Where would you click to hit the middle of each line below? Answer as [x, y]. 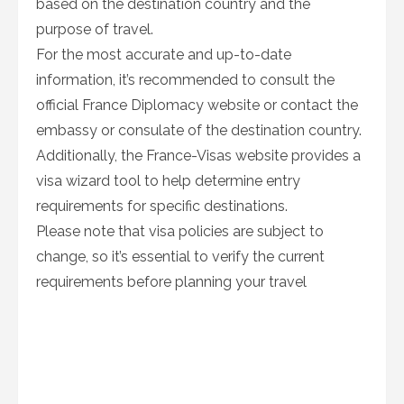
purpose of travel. [95, 29]
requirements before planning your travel [171, 282]
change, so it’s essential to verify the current [180, 257]
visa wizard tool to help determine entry [168, 181]
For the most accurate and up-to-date [164, 55]
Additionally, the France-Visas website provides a [198, 156]
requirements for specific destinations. [162, 206]
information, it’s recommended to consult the [185, 80]
